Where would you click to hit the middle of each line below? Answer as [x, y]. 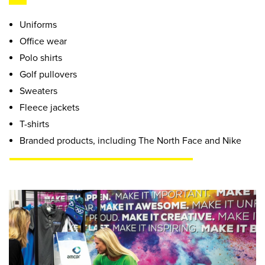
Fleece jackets [49, 107]
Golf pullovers [48, 74]
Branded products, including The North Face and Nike [130, 140]
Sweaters [38, 91]
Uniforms [38, 25]
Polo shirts [41, 58]
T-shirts [34, 124]
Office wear [43, 41]
